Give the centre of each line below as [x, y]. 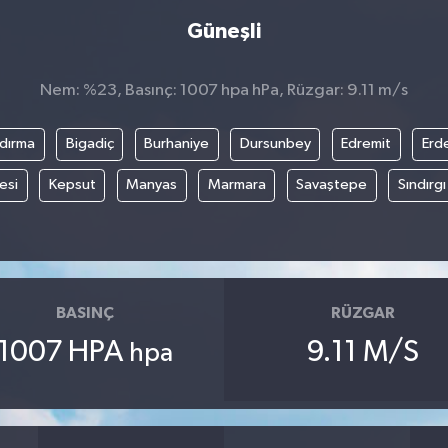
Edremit [366, 144]
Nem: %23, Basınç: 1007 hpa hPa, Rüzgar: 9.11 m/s [224, 90]
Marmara [236, 185]
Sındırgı [421, 185]
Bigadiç [89, 144]
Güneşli [224, 31]
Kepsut [72, 185]
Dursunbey [275, 144]
